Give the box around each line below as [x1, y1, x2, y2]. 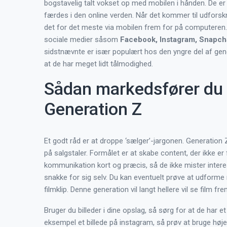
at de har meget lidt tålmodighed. [44, 59, 153, 68]
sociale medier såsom [44, 34, 120, 44]
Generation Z [44, 98, 142, 119]
